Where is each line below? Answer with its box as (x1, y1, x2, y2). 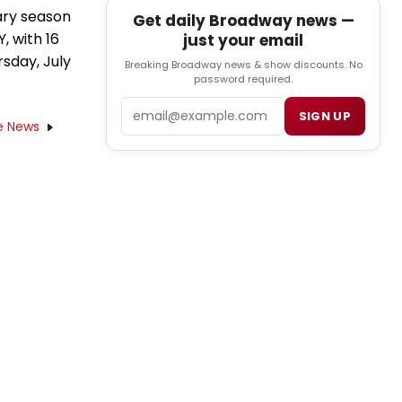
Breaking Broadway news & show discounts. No (124, 57, 363, 73)
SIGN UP (298, 108, 351, 126)
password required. (194, 72, 293, 87)
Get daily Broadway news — (132, 10, 354, 32)
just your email (183, 30, 303, 52)
